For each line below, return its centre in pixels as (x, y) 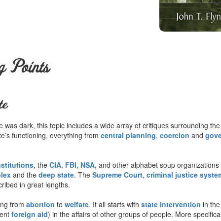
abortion (40, 204)
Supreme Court (117, 174)
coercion (175, 135)
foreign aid (30, 214)
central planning (128, 135)
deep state (56, 174)
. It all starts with (115, 204)
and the (25, 174)
